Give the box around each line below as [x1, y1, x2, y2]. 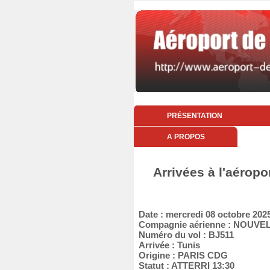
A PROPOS [166, 133, 205, 141]
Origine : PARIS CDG [134, 250, 228, 260]
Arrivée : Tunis [134, 240, 200, 250]
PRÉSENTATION [166, 111, 222, 120]
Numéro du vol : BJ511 [134, 230, 234, 240]
